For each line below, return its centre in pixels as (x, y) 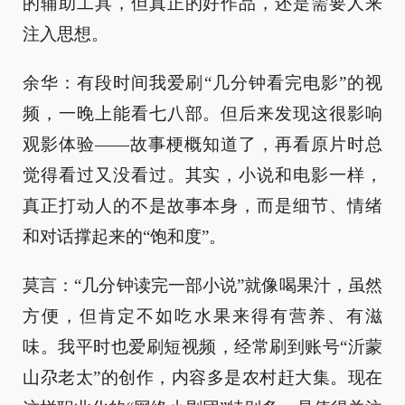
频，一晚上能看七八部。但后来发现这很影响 (202, 113)
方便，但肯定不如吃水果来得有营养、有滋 (202, 316)
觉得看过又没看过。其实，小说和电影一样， (202, 174)
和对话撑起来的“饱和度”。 (124, 236)
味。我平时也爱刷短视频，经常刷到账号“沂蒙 (202, 346)
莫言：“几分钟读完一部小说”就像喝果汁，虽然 (202, 285)
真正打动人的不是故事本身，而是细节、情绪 (202, 205)
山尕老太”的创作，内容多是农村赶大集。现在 (202, 377)
